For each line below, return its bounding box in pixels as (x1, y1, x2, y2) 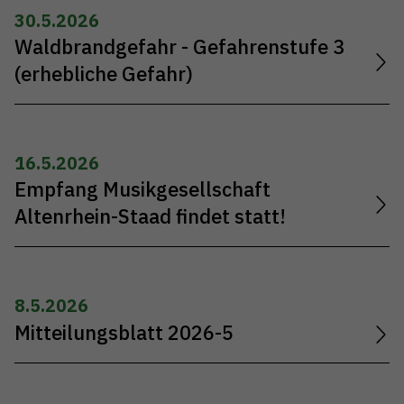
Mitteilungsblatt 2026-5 (14, 319, 234, 345)
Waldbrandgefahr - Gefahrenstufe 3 (14, 34, 344, 60)
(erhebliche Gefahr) (14, 61, 193, 87)
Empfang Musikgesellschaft (14, 177, 271, 203)
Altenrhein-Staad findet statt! (14, 204, 286, 230)
